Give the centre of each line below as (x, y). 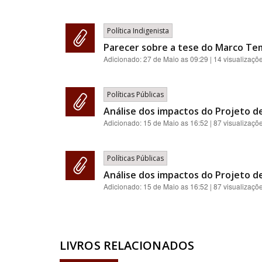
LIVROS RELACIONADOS (127, 245)
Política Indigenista (138, 31)
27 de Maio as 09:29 (176, 59)
